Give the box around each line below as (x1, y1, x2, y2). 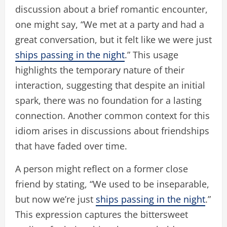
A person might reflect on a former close (15, 163, 188, 175)
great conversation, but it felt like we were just (15, 33, 212, 46)
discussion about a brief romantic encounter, (15, 3, 208, 16)
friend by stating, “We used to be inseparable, (15, 178, 209, 191)
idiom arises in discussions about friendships (15, 125, 209, 137)
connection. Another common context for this (15, 109, 210, 122)
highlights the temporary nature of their (15, 64, 184, 77)
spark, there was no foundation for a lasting (15, 94, 202, 107)
